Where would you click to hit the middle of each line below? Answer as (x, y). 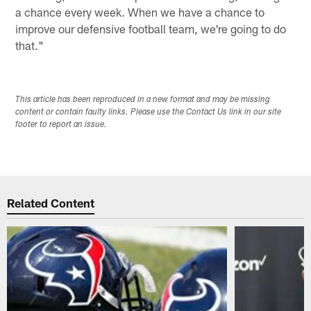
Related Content (51, 203)
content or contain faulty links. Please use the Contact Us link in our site (149, 112)
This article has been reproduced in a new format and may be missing (143, 100)
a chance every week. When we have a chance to (140, 11)
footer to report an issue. (61, 125)
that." (30, 45)
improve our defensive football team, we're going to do (151, 28)
